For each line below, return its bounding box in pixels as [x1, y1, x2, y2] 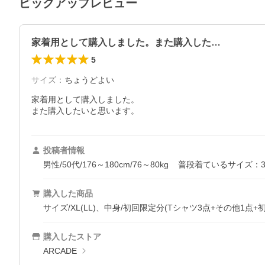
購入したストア [43, 232, 101, 241]
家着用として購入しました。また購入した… [31, 37, 221, 47]
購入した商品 [43, 189, 93, 198]
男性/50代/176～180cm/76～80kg [43, 160, 169, 169]
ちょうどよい [64, 75, 114, 85]
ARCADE [43, 246, 77, 256]
